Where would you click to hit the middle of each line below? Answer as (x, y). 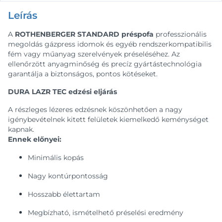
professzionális (180, 34)
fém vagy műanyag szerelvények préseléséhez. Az (94, 54)
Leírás (23, 15)
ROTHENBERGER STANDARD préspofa (84, 34)
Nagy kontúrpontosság (68, 176)
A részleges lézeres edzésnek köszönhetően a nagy (95, 110)
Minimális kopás (56, 158)
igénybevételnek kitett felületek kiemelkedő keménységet (108, 119)
